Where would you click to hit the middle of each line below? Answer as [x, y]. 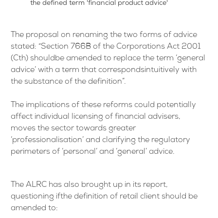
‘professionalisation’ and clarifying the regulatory [101, 141]
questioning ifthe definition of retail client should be [104, 197]
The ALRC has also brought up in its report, [90, 186]
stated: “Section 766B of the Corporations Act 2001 [106, 47]
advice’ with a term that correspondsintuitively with [104, 71]
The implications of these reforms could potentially [104, 106]
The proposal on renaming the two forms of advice [104, 36]
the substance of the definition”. [69, 82]
